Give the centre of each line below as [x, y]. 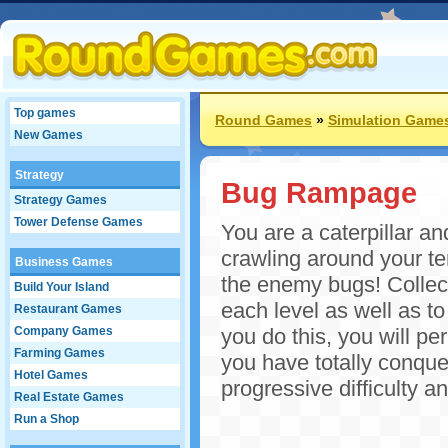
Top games [45, 113]
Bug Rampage [319, 192]
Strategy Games [60, 200]
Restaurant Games [68, 309]
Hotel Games [51, 375]
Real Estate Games [69, 397]
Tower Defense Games [78, 222]
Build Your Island [61, 287]
